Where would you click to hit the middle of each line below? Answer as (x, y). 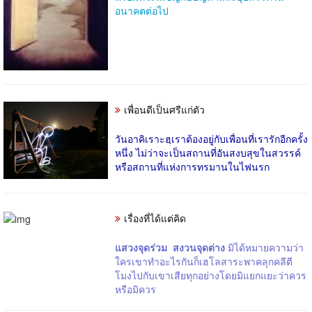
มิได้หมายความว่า (267, 247)
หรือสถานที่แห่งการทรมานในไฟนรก (192, 166)
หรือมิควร (137, 289)
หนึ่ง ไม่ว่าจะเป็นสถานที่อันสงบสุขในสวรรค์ (208, 152)
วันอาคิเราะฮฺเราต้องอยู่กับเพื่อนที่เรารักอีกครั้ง (211, 138)
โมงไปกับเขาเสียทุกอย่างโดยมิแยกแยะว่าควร (211, 275)
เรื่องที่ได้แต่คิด (155, 218)
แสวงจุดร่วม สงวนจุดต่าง (171, 247)
